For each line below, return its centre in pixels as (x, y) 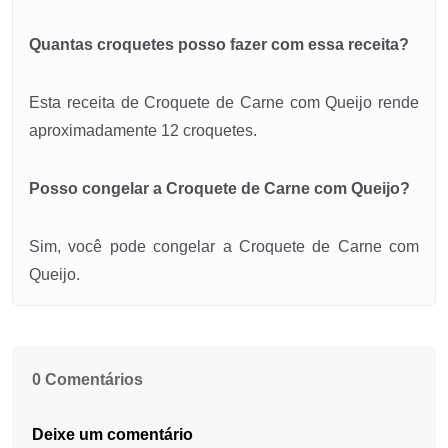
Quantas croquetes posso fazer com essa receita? (219, 45)
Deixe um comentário (112, 435)
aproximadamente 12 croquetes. (143, 131)
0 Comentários (87, 380)
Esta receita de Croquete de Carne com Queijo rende (224, 103)
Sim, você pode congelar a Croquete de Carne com (224, 247)
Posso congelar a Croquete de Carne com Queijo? (219, 189)
